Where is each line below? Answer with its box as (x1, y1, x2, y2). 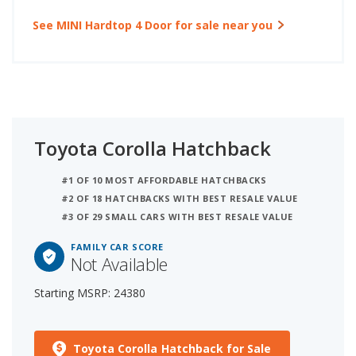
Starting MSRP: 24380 (34, 284, 145, 300)
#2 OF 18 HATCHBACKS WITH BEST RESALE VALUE (61, 192, 298, 204)
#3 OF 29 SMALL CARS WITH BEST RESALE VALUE (61, 210, 293, 222)
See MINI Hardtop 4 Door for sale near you (33, 17, 273, 33)
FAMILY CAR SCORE (71, 240, 164, 253)
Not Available (71, 251, 168, 276)
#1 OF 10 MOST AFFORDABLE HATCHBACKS (61, 173, 267, 186)
